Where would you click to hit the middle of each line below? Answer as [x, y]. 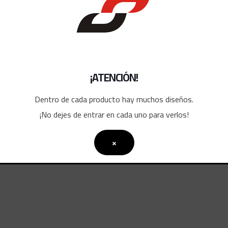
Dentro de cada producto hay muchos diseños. [114, 99]
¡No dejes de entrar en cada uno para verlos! [114, 115]
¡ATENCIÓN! [114, 78]
